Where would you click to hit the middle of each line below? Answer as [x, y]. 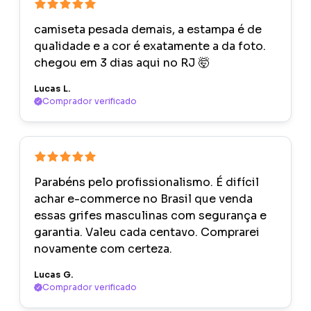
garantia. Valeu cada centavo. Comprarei [147, 233]
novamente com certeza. [103, 249]
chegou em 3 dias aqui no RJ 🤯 [122, 63]
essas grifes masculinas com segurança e [150, 216]
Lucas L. [52, 89]
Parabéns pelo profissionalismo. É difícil [146, 183]
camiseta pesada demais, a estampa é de [148, 30]
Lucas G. [53, 275]
